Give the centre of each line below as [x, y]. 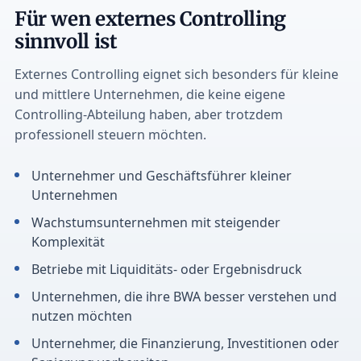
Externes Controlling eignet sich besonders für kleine [176, 74]
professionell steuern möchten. [110, 134]
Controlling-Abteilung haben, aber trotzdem [148, 114]
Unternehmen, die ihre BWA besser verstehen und [184, 296]
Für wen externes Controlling [150, 19]
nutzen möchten [81, 315]
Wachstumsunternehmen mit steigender [156, 222]
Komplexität [68, 241]
